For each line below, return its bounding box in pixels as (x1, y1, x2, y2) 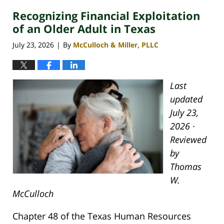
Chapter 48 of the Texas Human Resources (12, 209, 191, 222)
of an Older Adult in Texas (12, 21, 155, 36)
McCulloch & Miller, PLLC (73, 39, 158, 49)
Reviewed (169, 133, 206, 145)
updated (169, 92, 202, 105)
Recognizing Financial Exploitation (12, 8, 200, 23)
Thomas (169, 160, 201, 172)
